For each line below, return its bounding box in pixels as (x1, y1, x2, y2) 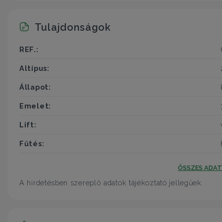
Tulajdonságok (32, 21, 111, 33)
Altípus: (19, 64, 50, 73)
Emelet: (19, 102, 51, 111)
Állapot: (19, 83, 51, 92)
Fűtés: (19, 139, 45, 148)
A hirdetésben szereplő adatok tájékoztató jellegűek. (19, 178, 204, 187)
